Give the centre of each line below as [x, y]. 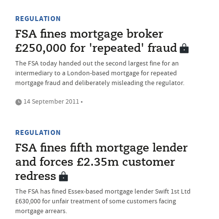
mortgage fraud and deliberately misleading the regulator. [100, 83]
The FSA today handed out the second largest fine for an [97, 63]
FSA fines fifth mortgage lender [101, 149]
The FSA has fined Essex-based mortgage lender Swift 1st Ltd [103, 191]
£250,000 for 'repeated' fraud [96, 49]
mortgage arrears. [41, 211]
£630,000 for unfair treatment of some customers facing [96, 201]
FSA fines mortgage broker [89, 35]
